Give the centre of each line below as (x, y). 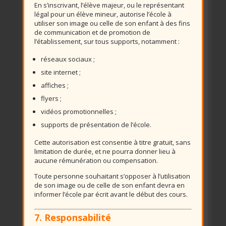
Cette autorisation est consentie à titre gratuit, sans (112, 142)
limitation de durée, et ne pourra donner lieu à (105, 151)
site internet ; (61, 72)
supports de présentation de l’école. (96, 125)
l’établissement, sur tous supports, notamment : (107, 41)
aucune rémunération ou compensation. (96, 160)
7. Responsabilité (72, 217)
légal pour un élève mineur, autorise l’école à (103, 14)
